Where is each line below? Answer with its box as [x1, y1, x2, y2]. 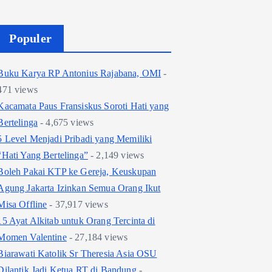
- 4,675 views [38, 117, 94, 127]
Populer [9, 32, 52, 45]
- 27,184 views [66, 232, 128, 242]
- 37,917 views [47, 199, 108, 209]
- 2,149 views [87, 150, 144, 160]
